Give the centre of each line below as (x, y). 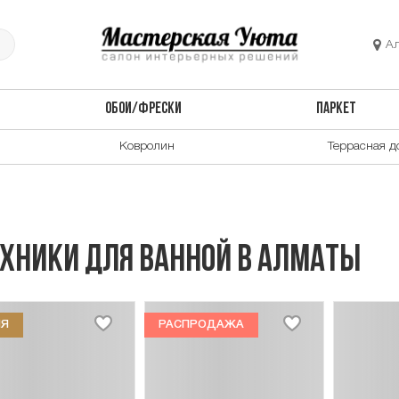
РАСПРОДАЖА (201, 324)
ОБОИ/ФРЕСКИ (143, 110)
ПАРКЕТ (337, 110)
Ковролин (147, 146)
